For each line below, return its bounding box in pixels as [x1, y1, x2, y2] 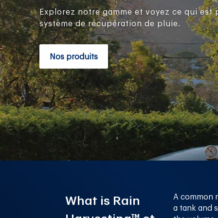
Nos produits [50, 53, 98, 61]
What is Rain [65, 194, 141, 207]
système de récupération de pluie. [39, 20, 181, 28]
